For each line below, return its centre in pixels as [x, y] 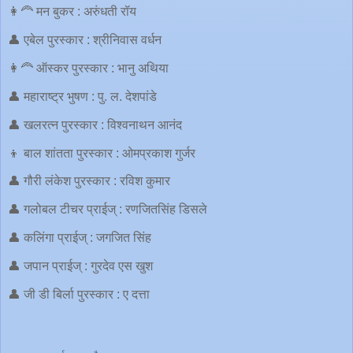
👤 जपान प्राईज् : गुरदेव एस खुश [82, 266]
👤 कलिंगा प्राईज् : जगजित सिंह [80, 238]
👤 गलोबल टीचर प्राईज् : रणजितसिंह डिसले [108, 210]
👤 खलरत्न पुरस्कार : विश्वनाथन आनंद [95, 124]
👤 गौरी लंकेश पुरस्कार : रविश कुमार [89, 181]
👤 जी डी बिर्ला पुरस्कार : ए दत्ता [79, 294]
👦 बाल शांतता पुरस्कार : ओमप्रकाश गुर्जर [102, 153]
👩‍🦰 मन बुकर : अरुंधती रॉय [74, 12]
